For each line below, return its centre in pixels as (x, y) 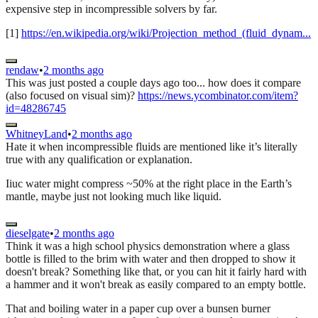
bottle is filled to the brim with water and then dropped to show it (150, 258)
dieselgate (28, 233)
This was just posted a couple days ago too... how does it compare (153, 82)
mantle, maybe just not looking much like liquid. (114, 196)
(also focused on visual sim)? (72, 95)
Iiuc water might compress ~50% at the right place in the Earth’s (149, 183)
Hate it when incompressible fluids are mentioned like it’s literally (152, 146)
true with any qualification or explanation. (99, 159)
